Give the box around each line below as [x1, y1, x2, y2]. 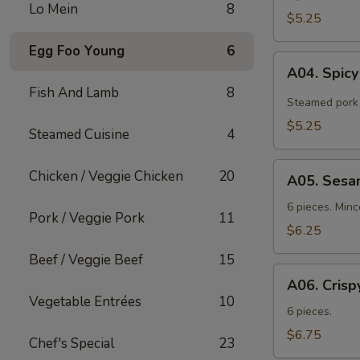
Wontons [273, 110, 325, 128]
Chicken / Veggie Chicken [29, 167, 183, 186]
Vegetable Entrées [29, 292, 141, 311]
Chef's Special [29, 334, 114, 353]
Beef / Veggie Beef [29, 251, 143, 269]
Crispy [273, 284, 308, 301]
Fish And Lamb [29, 84, 119, 102]
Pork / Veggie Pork [29, 209, 145, 227]
